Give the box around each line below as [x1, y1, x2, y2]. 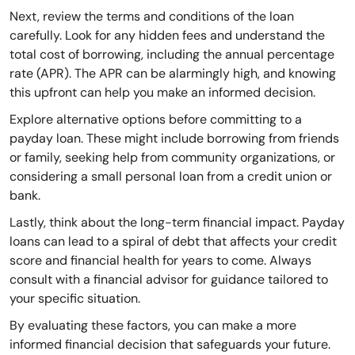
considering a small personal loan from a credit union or [10, 168, 332, 185]
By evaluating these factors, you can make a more [10, 317, 296, 334]
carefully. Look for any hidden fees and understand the [10, 27, 325, 44]
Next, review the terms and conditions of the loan [10, 8, 294, 25]
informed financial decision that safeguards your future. [10, 336, 330, 353]
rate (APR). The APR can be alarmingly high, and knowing [10, 65, 336, 82]
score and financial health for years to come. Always [10, 252, 311, 269]
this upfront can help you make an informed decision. [10, 84, 315, 101]
